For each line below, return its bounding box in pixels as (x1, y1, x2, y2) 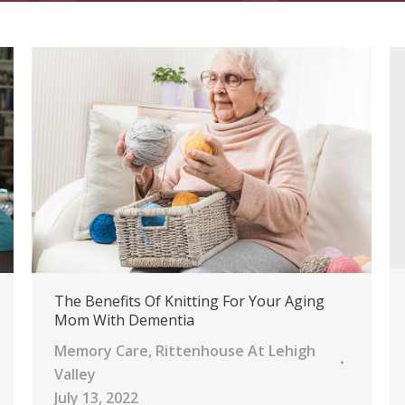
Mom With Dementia (54, 309, 194, 330)
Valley (54, 363, 96, 384)
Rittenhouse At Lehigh (155, 340, 316, 361)
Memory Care (54, 340, 148, 361)
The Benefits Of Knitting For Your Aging (54, 290, 325, 311)
